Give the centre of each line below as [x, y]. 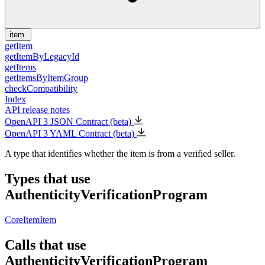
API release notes [37, 110]
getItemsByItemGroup [46, 78]
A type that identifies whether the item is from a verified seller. [120, 154]
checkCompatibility [41, 89]
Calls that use [46, 245]
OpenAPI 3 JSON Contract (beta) [69, 122]
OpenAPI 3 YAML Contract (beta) [71, 134]
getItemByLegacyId [42, 57]
